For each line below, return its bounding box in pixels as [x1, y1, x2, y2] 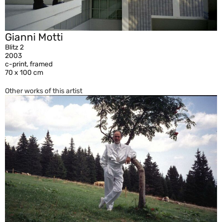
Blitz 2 [5, 43, 24, 52]
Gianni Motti [5, 30, 63, 43]
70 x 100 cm [5, 68, 43, 77]
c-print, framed [5, 59, 53, 68]
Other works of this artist [5, 86, 82, 95]
